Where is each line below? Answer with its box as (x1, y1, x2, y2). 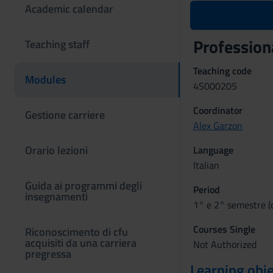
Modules (25, 71, 66, 88)
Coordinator (193, 103, 243, 118)
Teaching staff (25, 36, 90, 52)
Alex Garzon (193, 118, 243, 133)
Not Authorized (193, 237, 257, 252)
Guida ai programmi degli (25, 177, 142, 194)
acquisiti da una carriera (25, 235, 136, 251)
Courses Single (193, 222, 255, 236)
